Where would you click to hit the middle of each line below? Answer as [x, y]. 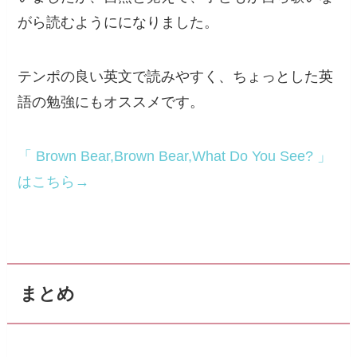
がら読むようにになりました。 [118, 23]
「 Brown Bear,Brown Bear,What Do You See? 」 [175, 157]
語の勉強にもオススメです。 [111, 102]
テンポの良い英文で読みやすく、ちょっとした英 [176, 77]
